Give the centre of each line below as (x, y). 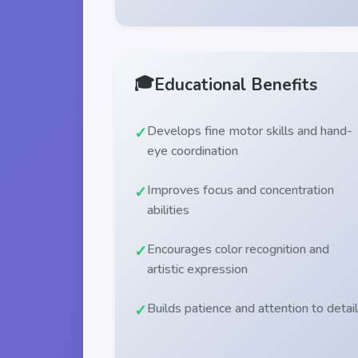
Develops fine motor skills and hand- (250, 131)
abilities (168, 210)
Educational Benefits (236, 85)
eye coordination (193, 151)
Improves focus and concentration (241, 190)
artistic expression (197, 269)
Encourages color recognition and (238, 249)
